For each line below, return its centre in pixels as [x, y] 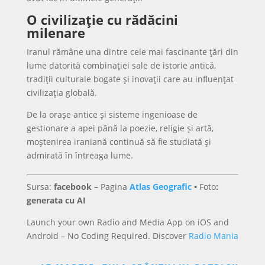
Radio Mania [213, 236]
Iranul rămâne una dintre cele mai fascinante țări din [132, 52]
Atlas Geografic [160, 187]
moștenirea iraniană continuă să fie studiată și [119, 142]
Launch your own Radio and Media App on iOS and [127, 222]
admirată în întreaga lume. [80, 155]
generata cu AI [56, 200]
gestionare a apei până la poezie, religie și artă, [120, 128]
